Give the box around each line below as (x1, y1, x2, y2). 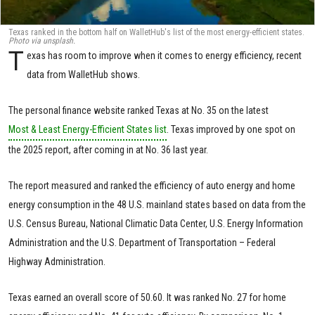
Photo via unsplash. (8, 35, 75, 46)
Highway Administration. (8, 255, 105, 267)
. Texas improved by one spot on (167, 123, 295, 135)
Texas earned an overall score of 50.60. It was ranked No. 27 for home (8, 291, 286, 303)
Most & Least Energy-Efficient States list (8, 123, 167, 135)
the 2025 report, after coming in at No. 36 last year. (8, 143, 208, 155)
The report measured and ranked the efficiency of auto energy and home (8, 179, 295, 191)
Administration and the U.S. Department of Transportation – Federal (8, 236, 276, 248)
